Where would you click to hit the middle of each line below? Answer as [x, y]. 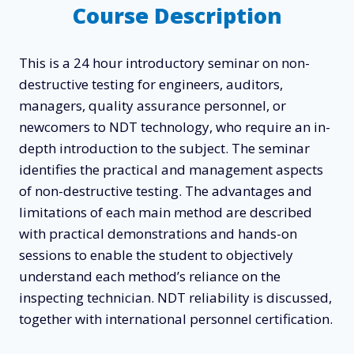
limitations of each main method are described [166, 212]
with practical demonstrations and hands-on [158, 233]
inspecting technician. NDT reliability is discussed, [175, 298]
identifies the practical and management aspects [171, 169]
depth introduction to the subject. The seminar [164, 148]
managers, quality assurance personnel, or [153, 105]
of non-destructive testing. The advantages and [166, 191]
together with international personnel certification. [176, 319]
